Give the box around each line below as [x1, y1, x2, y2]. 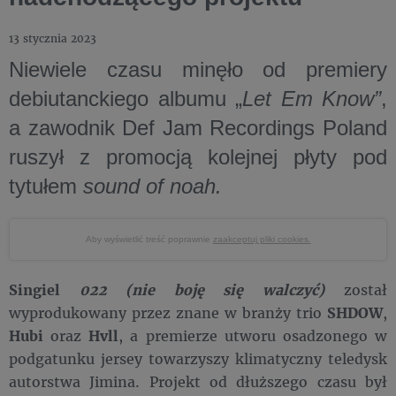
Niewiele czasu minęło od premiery [9, 57, 387, 81]
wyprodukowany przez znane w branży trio [9, 303, 327, 322]
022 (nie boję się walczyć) [79, 280, 324, 299]
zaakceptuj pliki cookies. [212, 234, 311, 244]
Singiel [9, 280, 80, 299]
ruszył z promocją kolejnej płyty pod [9, 145, 387, 169]
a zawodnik [9, 116, 123, 140]
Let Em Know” [242, 87, 381, 110]
